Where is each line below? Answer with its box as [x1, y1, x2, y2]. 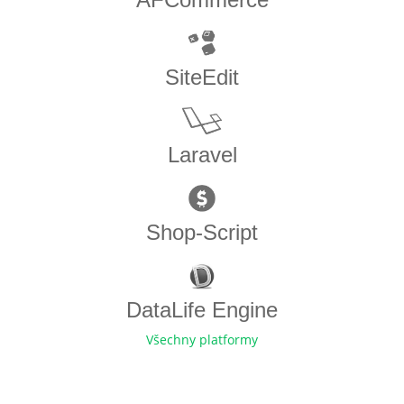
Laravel [167, 142, 237, 168]
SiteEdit [165, 65, 239, 90]
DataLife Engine [126, 298, 278, 323]
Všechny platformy [146, 331, 258, 349]
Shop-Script [146, 220, 258, 245]
